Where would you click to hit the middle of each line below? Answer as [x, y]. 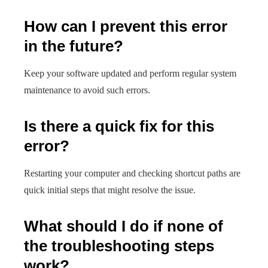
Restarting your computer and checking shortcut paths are [132, 173]
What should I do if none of [124, 226]
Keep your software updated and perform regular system [130, 73]
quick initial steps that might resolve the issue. [110, 190]
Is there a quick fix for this [119, 126]
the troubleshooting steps [119, 246]
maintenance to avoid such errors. [87, 90]
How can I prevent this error [126, 26]
